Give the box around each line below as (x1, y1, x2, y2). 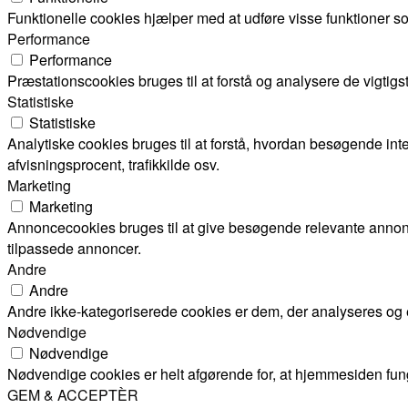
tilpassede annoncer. (7, 237, 141, 259)
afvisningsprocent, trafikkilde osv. (7, 153, 219, 175)
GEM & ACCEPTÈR (7, 383, 138, 405)
